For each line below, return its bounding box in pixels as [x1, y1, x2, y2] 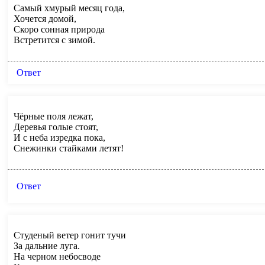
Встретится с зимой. [14, 34, 95, 45]
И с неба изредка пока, [14, 132, 105, 143]
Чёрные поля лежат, [14, 111, 93, 121]
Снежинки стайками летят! [14, 143, 124, 153]
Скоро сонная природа [14, 24, 105, 34]
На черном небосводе [14, 251, 101, 261]
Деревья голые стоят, [14, 121, 98, 132]
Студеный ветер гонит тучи [14, 230, 126, 240]
